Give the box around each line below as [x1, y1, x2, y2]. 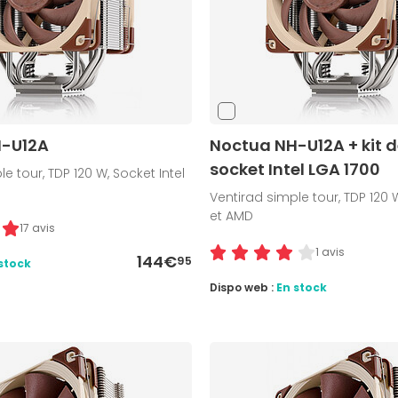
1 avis [314, 244, 345, 260]
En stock [275, 280, 327, 296]
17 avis [19, 220, 55, 236]
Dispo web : [209, 280, 276, 296]
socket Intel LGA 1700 [209, 158, 380, 181]
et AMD [209, 207, 253, 226]
